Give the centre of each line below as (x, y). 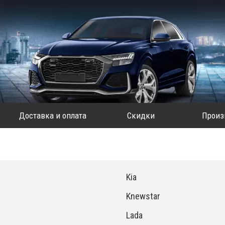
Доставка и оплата (52, 116)
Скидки (141, 116)
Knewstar (143, 196)
